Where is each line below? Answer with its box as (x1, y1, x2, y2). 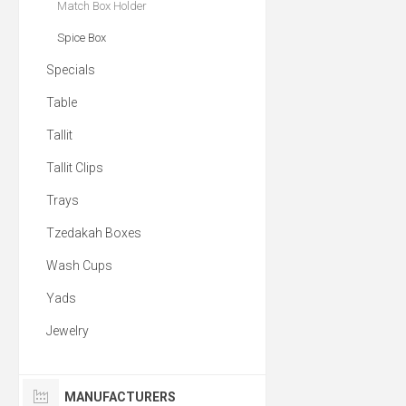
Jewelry (46, 324, 89, 338)
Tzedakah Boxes (46, 226, 141, 240)
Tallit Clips (46, 160, 103, 175)
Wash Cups (46, 258, 112, 273)
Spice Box (57, 31, 106, 44)
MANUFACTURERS (64, 390, 176, 404)
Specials (46, 63, 95, 77)
